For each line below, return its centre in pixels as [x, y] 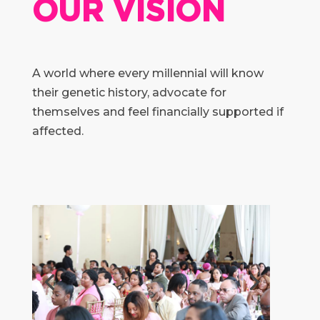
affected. [57, 131]
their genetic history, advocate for [129, 93]
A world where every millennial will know [147, 74]
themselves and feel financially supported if [157, 112]
